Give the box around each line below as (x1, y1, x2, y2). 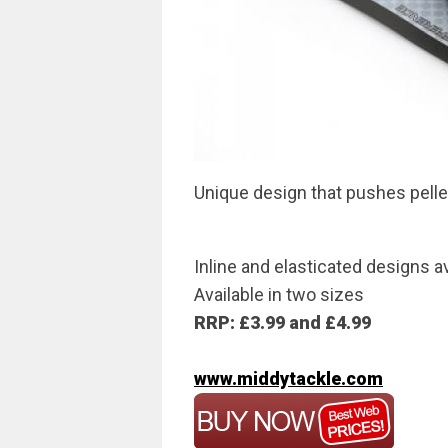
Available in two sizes (194, 284, 364, 305)
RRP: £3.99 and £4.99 (194, 312, 371, 333)
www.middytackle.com (194, 368, 383, 389)
